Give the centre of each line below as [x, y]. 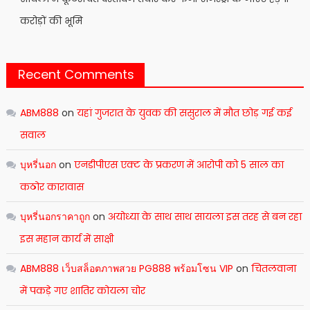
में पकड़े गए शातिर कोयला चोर [82, 291]
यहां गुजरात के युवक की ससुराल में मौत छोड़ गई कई [184, 113]
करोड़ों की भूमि [51, 21]
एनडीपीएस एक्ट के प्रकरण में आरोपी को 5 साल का [179, 165]
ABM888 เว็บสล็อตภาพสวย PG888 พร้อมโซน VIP [126, 269]
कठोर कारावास [52, 187]
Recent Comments [76, 75]
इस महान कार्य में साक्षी [66, 239]
